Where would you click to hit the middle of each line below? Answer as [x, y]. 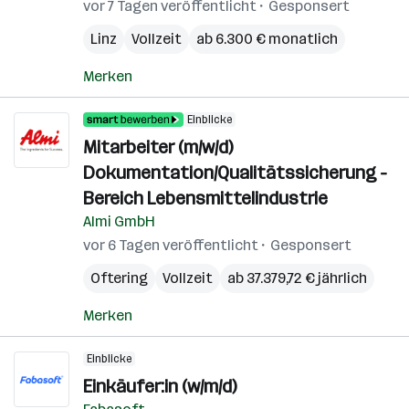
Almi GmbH [119, 221]
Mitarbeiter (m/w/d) [158, 147]
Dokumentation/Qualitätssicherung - [235, 173]
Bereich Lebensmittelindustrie [205, 198]
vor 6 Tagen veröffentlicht [171, 245]
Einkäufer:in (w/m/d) [160, 386]
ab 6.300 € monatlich [267, 39]
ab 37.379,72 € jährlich [297, 278]
